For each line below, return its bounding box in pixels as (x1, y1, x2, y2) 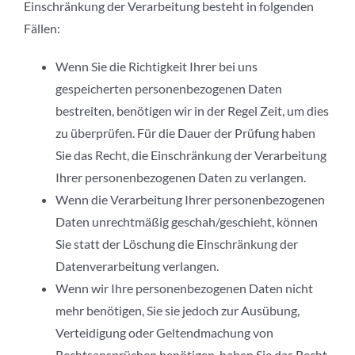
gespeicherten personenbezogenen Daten (55, 81, 282, 97)
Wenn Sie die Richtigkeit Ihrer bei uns (55, 59, 258, 74)
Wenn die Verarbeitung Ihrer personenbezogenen (55, 192, 325, 208)
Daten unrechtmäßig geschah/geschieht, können (55, 214, 318, 230)
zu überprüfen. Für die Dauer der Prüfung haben (55, 125, 315, 141)
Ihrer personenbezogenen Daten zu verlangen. (55, 170, 306, 185)
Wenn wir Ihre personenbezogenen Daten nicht (55, 281, 313, 296)
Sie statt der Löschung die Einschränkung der (55, 236, 298, 252)
